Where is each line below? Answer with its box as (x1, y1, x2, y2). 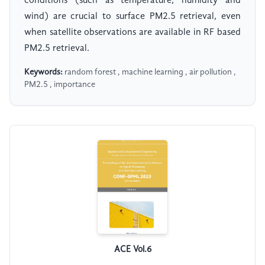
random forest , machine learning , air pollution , (63, 68, 236, 77)
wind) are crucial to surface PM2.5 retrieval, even (24, 12, 241, 22)
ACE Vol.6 (114, 245, 151, 255)
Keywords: (24, 68, 63, 77)
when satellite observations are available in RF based (24, 28, 241, 38)
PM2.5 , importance (24, 80, 95, 89)
